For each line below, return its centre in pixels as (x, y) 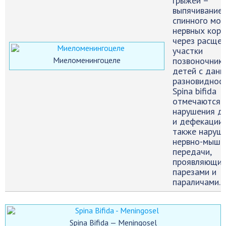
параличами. (196, 182)
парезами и (194, 172)
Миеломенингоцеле (87, 60)
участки (188, 51)
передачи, (192, 152)
